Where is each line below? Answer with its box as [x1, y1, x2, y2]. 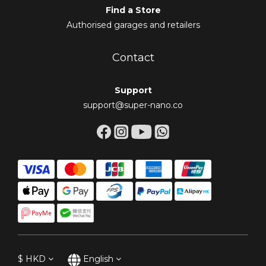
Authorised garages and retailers [66, 19, 200, 30]
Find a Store [105, 4, 161, 15]
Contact [112, 50, 154, 64]
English [83, 254, 113, 265]
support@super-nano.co [83, 99, 183, 110]
